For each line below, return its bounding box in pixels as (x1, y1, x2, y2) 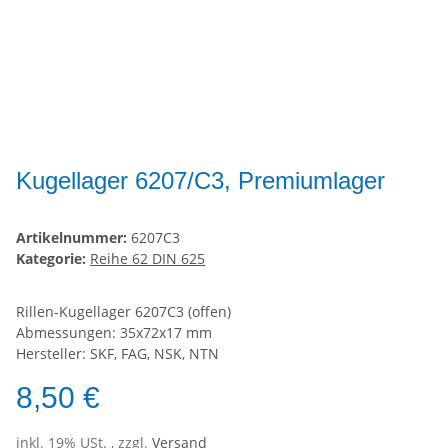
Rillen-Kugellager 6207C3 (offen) (16, 302, 231, 322)
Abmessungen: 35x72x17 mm (16, 323, 212, 343)
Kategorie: (16, 249, 90, 269)
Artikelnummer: (16, 228, 131, 248)
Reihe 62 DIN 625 (90, 249, 205, 269)
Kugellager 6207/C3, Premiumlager (16, 167, 385, 195)
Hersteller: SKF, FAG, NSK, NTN (16, 344, 219, 364)
